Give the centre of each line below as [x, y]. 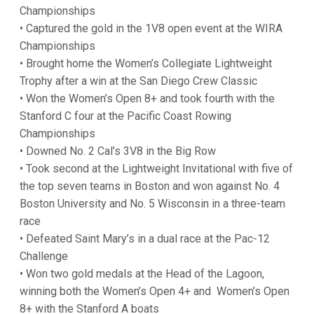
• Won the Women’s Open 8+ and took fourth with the [147, 98]
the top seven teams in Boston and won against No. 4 [150, 186]
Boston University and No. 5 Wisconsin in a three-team [152, 203]
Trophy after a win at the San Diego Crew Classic [140, 81]
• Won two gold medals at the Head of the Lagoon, [142, 273]
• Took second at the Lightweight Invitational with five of [156, 168]
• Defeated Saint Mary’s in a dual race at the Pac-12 [145, 238]
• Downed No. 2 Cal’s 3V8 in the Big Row [119, 151]
